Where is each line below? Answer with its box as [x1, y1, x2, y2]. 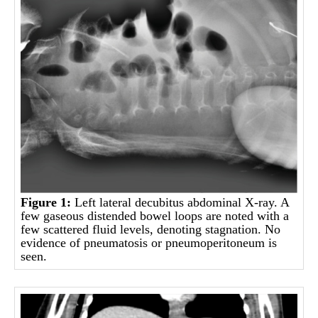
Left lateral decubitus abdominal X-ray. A [71, 194, 290, 209]
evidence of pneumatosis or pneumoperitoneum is [21, 235, 278, 250]
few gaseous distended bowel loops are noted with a [21, 208, 290, 223]
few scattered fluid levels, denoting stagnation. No [21, 221, 281, 236]
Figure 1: [21, 194, 72, 209]
